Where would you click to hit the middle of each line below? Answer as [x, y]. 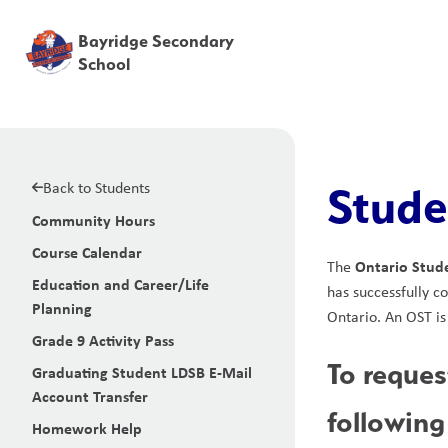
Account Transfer [90, 396]
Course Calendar [87, 252]
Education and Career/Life [120, 284]
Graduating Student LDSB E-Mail [142, 372]
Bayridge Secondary [156, 40]
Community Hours [93, 220]
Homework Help [87, 428]
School [104, 63]
